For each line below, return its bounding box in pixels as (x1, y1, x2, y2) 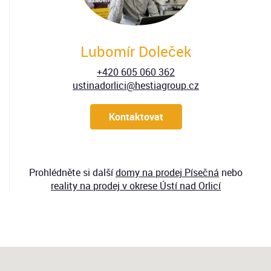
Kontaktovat (108, 110, 163, 123)
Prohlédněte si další (29, 166, 116, 179)
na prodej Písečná (140, 166, 219, 179)
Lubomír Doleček (80, 42, 191, 61)
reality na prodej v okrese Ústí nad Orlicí (51, 179, 221, 192)
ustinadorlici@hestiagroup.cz (73, 79, 199, 92)
